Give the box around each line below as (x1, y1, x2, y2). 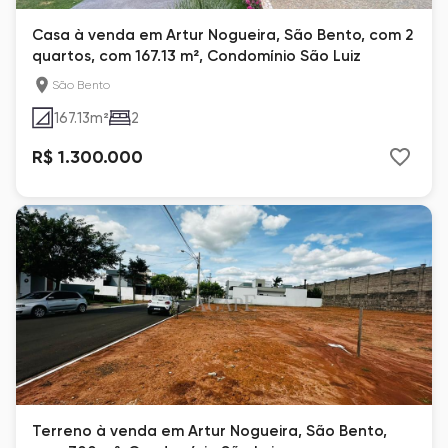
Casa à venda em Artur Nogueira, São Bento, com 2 (32, 26, 413, 44)
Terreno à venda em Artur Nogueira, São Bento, (32, 422, 387, 440)
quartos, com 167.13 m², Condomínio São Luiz (32, 47, 361, 65)
